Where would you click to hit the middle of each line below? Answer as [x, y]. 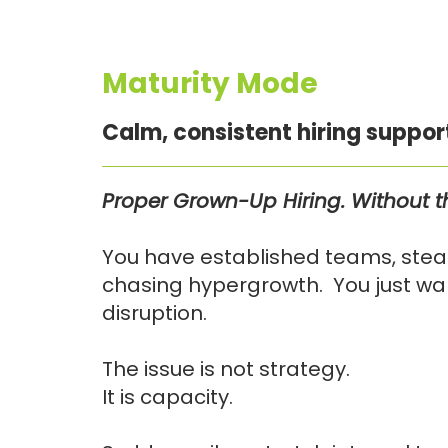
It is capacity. [167, 397]
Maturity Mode [210, 83]
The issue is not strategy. [226, 369]
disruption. [154, 313]
